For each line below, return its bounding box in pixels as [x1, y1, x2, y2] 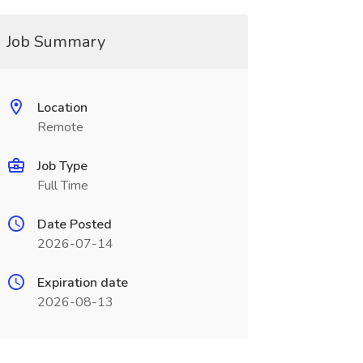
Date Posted [36, 216, 112, 233]
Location [36, 99, 88, 117]
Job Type [36, 157, 88, 175]
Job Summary [6, 31, 105, 53]
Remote [36, 118, 83, 136]
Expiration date [36, 274, 128, 292]
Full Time [36, 177, 88, 194]
